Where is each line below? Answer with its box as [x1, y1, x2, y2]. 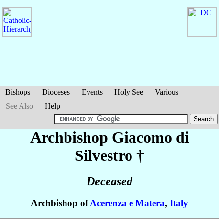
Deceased [87, 175, 132, 188]
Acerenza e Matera [90, 198, 165, 209]
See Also [6, 102, 33, 110]
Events [82, 88, 103, 96]
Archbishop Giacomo [30, 129, 176, 146]
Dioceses [42, 88, 70, 96]
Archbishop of [31, 198, 90, 209]
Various [155, 88, 178, 96]
